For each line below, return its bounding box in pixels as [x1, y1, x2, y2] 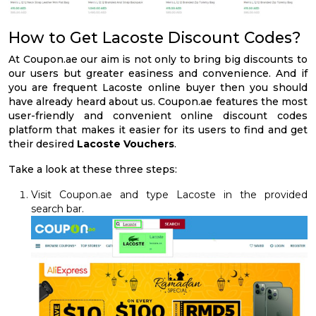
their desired [8, 138, 77, 151]
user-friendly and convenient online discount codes [8, 109, 308, 123]
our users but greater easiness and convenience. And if [8, 67, 308, 80]
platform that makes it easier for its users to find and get [8, 123, 308, 137]
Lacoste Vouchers [77, 138, 174, 151]
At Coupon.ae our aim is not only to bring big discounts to [8, 53, 308, 66]
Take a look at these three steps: [8, 163, 177, 176]
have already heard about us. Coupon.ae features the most [8, 95, 308, 109]
